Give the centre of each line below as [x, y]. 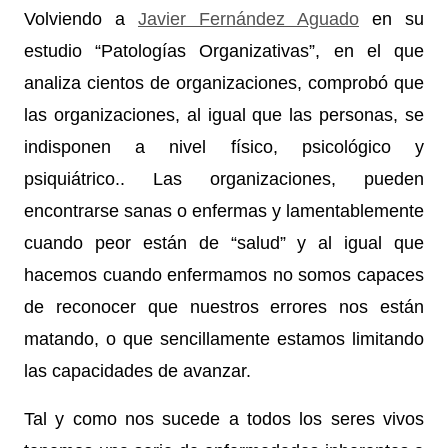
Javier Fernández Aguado [248, 19]
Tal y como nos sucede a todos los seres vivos [224, 419]
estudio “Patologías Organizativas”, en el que [224, 51]
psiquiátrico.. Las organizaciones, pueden [224, 179]
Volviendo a [81, 19]
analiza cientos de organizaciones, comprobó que [224, 83]
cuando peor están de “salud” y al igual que [224, 243]
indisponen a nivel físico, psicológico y [224, 147]
